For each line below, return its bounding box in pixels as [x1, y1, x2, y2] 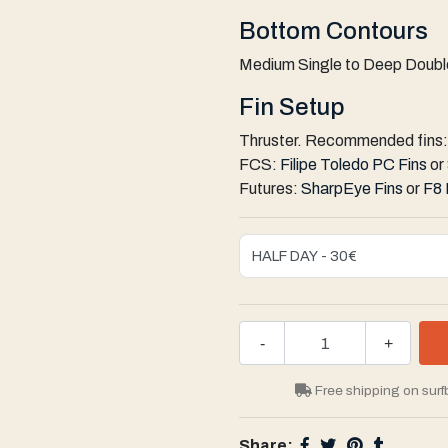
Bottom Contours [239, 18, 428, 44]
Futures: [239, 180, 301, 197]
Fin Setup [239, 94, 345, 120]
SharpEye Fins [301, 180, 403, 197]
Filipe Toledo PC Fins [280, 156, 427, 173]
